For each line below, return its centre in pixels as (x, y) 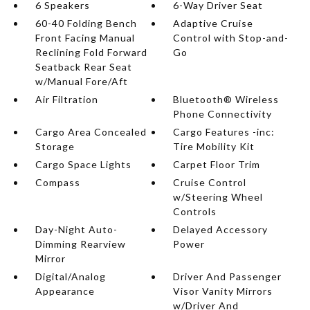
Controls (195, 211)
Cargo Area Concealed (91, 132)
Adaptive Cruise (213, 23)
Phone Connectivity (223, 114)
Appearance (65, 291)
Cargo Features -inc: (224, 132)
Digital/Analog (70, 276)
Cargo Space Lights (83, 164)
